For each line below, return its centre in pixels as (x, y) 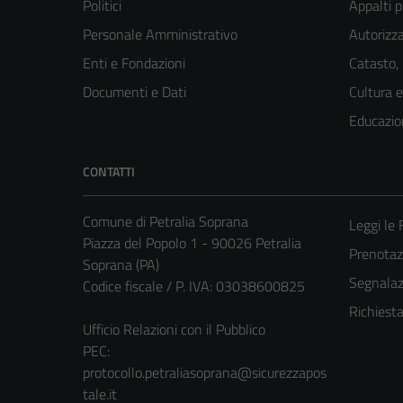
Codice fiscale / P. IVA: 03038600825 (194, 287)
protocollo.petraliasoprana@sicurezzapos (205, 373)
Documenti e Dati (134, 92)
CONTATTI (109, 172)
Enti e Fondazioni (134, 63)
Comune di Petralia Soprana (166, 222)
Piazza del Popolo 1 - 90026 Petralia (192, 243)
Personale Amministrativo (160, 35)
